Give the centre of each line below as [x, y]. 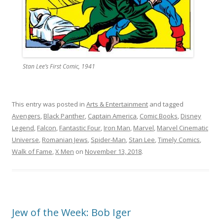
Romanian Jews [65, 139]
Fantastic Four [80, 128]
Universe [25, 139]
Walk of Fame [32, 151]
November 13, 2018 [113, 151]
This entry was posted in [49, 104]
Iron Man [117, 128]
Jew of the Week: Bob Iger [72, 212]
